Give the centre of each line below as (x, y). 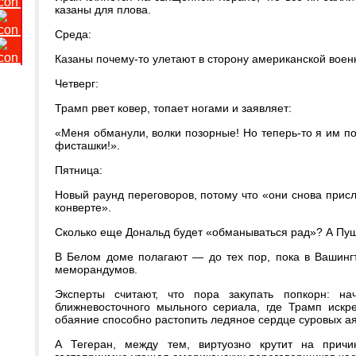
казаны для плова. (103, 10)
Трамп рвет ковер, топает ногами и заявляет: (173, 108)
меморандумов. (96, 269)
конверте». (83, 207)
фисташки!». (87, 145)
